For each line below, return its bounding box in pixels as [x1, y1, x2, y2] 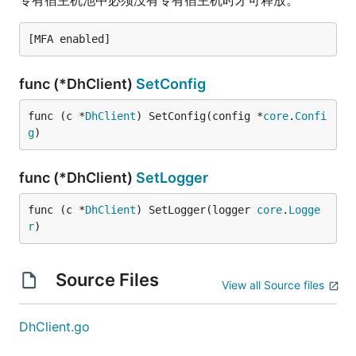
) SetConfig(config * [136, 110, 263, 122]
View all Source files [222, 278, 324, 292]
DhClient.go [19, 319, 90, 335]
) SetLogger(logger [136, 203, 257, 216]
